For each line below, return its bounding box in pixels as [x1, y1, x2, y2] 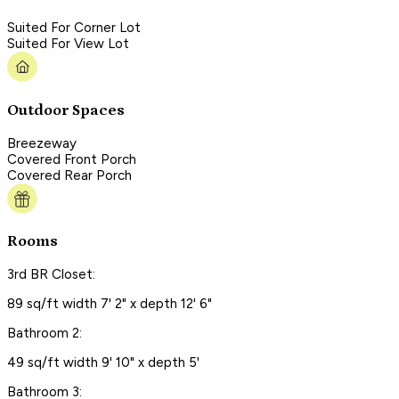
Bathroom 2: [7, 324, 82, 341]
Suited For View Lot [7, 36, 129, 53]
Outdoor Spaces [7, 102, 125, 119]
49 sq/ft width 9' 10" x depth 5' [7, 354, 199, 370]
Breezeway [7, 134, 77, 151]
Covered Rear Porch [7, 167, 132, 183]
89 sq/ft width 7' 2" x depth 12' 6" [7, 295, 212, 312]
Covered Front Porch [7, 151, 136, 167]
